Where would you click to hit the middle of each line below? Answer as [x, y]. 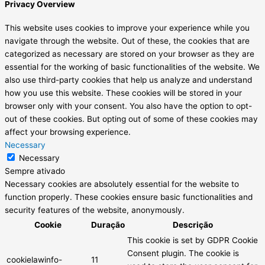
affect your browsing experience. [68, 132]
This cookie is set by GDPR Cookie [193, 240]
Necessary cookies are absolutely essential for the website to [122, 184]
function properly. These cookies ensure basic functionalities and [129, 197]
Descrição [193, 225]
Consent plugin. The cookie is [183, 253]
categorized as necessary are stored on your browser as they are [130, 54]
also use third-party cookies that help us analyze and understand [128, 80]
